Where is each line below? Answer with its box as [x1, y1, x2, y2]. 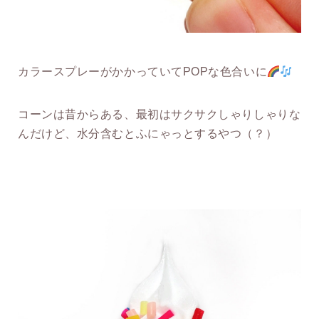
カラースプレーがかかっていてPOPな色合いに [18, 66, 268, 78]
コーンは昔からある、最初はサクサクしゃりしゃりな [18, 108, 301, 121]
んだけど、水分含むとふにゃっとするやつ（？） [18, 127, 278, 140]
